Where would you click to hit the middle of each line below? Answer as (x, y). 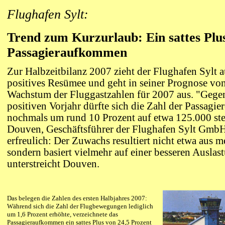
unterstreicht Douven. (53, 164)
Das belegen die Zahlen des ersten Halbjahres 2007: (77, 198)
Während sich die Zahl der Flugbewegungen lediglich (80, 206)
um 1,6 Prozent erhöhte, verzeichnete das (63, 214)
